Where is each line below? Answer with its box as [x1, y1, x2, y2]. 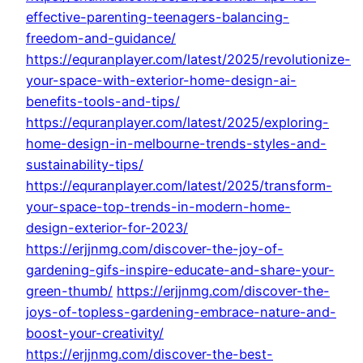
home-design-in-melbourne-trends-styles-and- [26, 135, 327, 152]
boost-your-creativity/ [26, 325, 164, 342]
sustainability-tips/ [26, 156, 143, 173]
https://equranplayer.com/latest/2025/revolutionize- [26, 51, 351, 68]
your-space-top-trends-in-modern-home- [26, 199, 291, 216]
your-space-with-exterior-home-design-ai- [26, 72, 297, 89]
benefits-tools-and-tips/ [26, 93, 180, 110]
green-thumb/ [26, 283, 113, 300]
